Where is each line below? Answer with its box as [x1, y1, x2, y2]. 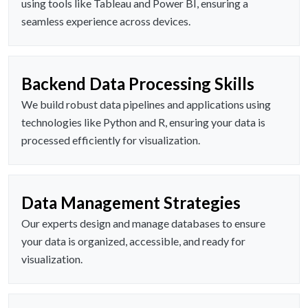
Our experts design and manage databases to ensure [21, 217, 265, 230]
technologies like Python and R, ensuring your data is [21, 115, 265, 129]
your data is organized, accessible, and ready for [21, 234, 245, 248]
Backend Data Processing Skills [21, 74, 254, 94]
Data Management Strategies [21, 192, 241, 213]
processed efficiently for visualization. [21, 133, 200, 147]
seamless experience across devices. [21, 14, 190, 28]
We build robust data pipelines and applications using [21, 98, 271, 111]
